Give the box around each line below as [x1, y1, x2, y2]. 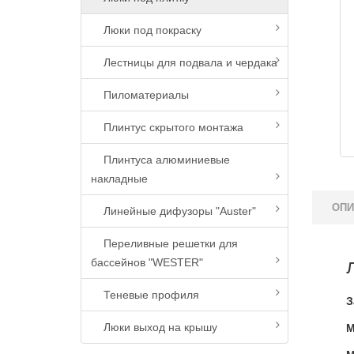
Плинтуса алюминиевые [91, 153, 230, 166]
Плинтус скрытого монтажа [91, 121, 243, 134]
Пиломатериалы [91, 88, 189, 101]
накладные [91, 172, 148, 185]
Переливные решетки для [91, 237, 238, 250]
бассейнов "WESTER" [91, 256, 203, 269]
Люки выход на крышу [91, 321, 217, 333]
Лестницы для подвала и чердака [91, 56, 277, 69]
